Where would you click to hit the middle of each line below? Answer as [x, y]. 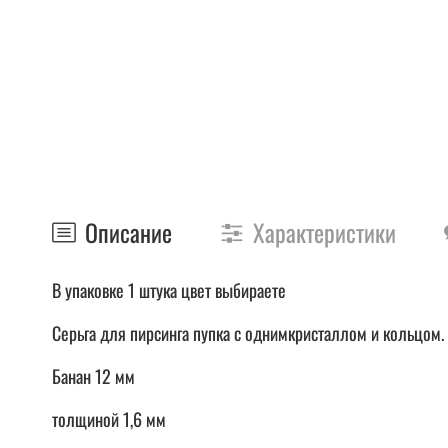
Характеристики [324, 232]
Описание [128, 232]
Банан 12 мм [93, 375]
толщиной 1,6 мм [111, 418]
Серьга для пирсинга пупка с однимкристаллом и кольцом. [248, 332]
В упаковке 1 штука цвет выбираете [169, 289]
